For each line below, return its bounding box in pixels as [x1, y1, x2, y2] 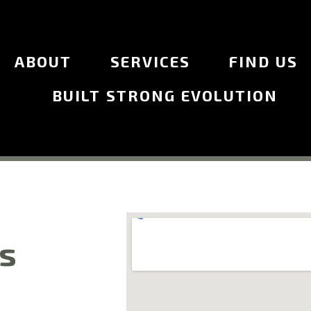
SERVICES [110, 51, 191, 70]
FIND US [229, 51, 299, 70]
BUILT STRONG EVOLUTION [51, 85, 278, 104]
